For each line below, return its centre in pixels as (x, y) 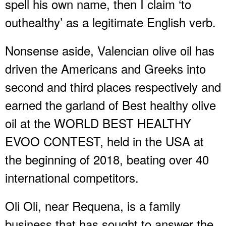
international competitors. (72, 177)
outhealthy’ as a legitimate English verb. (110, 22)
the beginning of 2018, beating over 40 (107, 159)
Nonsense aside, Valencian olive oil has (110, 50)
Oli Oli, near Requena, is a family (93, 205)
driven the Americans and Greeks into (105, 68)
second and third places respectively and (113, 86)
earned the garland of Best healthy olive (110, 104)
